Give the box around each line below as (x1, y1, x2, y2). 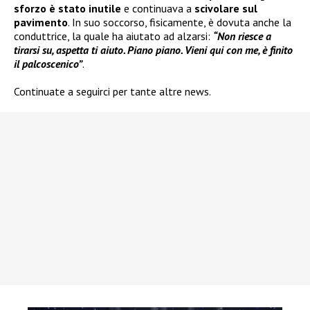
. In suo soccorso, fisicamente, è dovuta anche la (68, 15, 291, 29)
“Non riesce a (213, 28, 271, 43)
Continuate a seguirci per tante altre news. (14, 84, 211, 98)
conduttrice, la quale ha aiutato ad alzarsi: (14, 28, 213, 43)
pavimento (14, 15, 68, 29)
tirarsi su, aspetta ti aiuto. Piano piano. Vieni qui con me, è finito (14, 42, 293, 57)
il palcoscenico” (14, 56, 82, 71)
